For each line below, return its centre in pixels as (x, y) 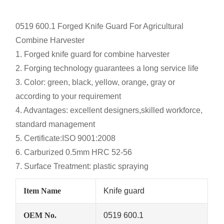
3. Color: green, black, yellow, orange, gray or (95, 82)
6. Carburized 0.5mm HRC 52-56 (74, 152)
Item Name (42, 191)
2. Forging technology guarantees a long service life (107, 68)
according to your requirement (68, 96)
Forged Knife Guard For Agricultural (120, 26)
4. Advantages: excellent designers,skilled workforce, (109, 110)
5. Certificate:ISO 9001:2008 (66, 138)
